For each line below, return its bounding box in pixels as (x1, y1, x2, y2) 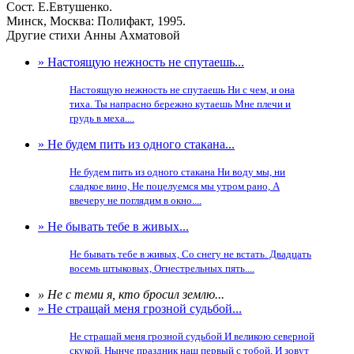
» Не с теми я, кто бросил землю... (38, 288, 224, 301)
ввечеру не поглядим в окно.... (70, 194, 201, 206)
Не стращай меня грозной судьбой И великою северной (70, 330, 314, 342)
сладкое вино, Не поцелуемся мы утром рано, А (70, 180, 280, 192)
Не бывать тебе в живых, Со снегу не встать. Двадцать (70, 248, 311, 260)
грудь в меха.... (70, 112, 134, 124)
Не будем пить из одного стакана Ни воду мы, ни (70, 166, 285, 178)
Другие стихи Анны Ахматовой (6, 28, 180, 42)
